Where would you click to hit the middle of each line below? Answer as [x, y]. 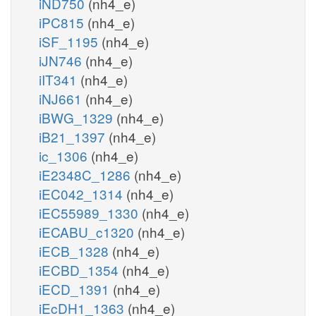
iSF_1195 [70, 41]
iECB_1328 [75, 250]
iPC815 [63, 22]
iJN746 [62, 60]
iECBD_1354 [80, 269]
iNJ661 [62, 98]
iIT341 [60, 79]
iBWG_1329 [78, 117]
